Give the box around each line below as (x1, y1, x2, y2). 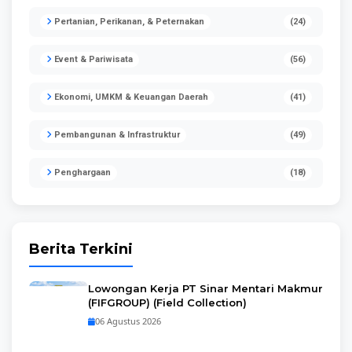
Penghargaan (52, 167, 111, 178)
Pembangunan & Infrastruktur (52, 130, 180, 140)
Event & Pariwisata (52, 54, 133, 64)
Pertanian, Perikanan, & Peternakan (52, 16, 204, 27)
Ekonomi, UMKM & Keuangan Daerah (52, 92, 208, 102)
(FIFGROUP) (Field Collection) (88, 296, 247, 309)
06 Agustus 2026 (95, 315, 161, 327)
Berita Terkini (29, 240, 133, 258)
